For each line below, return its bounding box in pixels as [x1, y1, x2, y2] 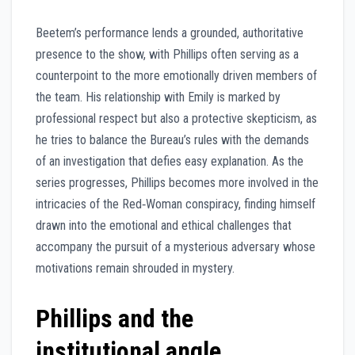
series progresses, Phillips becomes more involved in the [36, 175, 319, 191]
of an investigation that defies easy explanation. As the [36, 154, 303, 170]
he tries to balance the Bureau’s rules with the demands [36, 132, 309, 148]
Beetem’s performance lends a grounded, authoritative [36, 25, 303, 41]
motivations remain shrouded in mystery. [36, 261, 235, 277]
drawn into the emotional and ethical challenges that [36, 218, 292, 234]
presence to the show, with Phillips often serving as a [36, 47, 299, 63]
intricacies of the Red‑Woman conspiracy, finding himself [36, 197, 315, 212]
